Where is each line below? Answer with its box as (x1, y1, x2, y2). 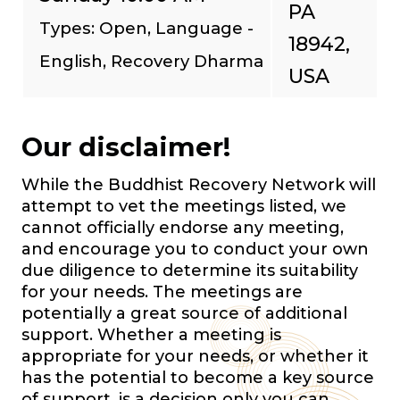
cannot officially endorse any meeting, (21, 218, 344, 237)
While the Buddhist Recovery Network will (21, 175, 376, 195)
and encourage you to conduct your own (21, 239, 369, 259)
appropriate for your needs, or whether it (21, 346, 369, 366)
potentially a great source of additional (21, 304, 347, 323)
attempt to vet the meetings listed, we (21, 196, 346, 216)
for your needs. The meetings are (21, 282, 303, 302)
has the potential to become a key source (21, 368, 374, 387)
